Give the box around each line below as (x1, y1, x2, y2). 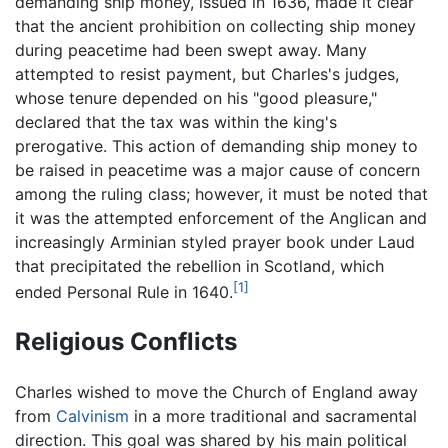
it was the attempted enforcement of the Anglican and (15, 207, 427, 228)
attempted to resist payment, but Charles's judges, (15, 63, 399, 84)
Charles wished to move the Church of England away (15, 381, 418, 402)
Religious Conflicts (15, 326, 237, 356)
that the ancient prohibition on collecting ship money (15, 15, 416, 36)
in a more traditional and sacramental (129, 405, 417, 426)
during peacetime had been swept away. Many (15, 39, 367, 60)
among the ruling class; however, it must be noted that (15, 183, 428, 204)
